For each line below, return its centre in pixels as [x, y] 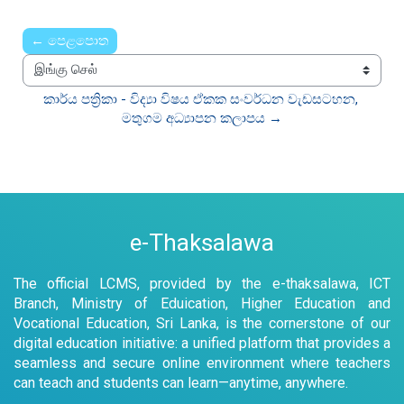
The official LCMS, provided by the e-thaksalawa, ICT [202, 283]
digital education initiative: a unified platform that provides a [202, 343]
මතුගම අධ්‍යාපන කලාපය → [202, 118]
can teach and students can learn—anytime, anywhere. [181, 382]
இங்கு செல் [56, 79]
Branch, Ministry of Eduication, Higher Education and [202, 303]
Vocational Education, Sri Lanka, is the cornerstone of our [202, 323]
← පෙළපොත [70, 41]
